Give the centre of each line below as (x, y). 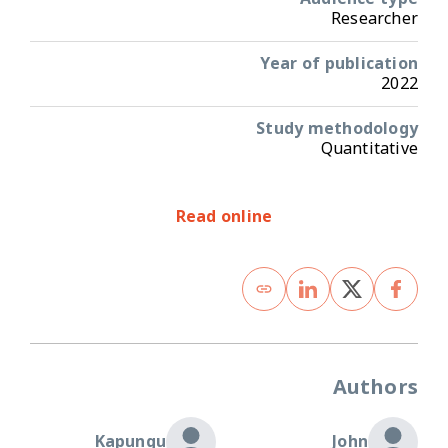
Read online (224, 216)
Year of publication (339, 63)
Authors (375, 387)
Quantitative (369, 148)
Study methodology (337, 128)
